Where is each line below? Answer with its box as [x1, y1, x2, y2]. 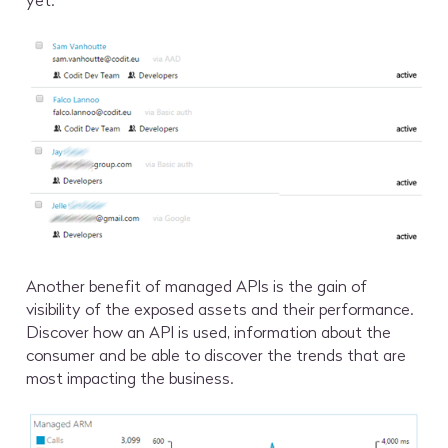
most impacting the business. [26, 367, 234, 388]
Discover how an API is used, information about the [26, 321, 392, 342]
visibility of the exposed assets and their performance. [26, 298, 414, 319]
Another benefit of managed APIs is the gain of [26, 275, 368, 296]
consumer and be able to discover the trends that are [26, 344, 407, 365]
